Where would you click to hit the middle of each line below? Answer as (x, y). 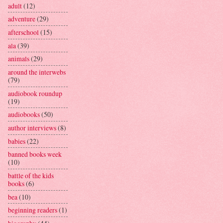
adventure (22, 19)
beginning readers (33, 210)
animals (19, 59)
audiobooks (24, 114)
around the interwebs (37, 72)
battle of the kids (31, 175)
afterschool (23, 32)
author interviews (32, 127)
